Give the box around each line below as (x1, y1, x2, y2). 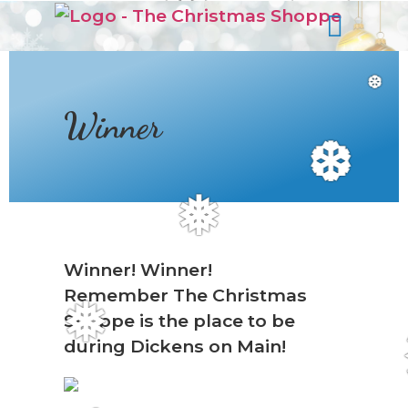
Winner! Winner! (64, 259, 212, 281)
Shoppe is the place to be (64, 310, 295, 332)
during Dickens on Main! (64, 335, 286, 358)
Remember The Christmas (64, 284, 307, 307)
